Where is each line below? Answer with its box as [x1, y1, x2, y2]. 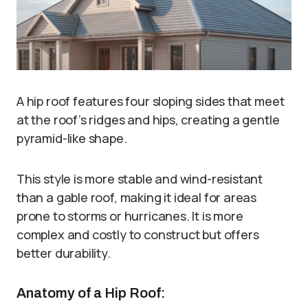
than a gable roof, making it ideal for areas [16, 188, 257, 206]
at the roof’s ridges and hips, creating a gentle [16, 111, 280, 128]
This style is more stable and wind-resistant [16, 170, 263, 187]
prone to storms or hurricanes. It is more [16, 207, 243, 224]
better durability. [16, 244, 111, 261]
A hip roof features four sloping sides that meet [16, 92, 285, 109]
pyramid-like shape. [16, 129, 127, 146]
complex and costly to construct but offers [16, 225, 259, 243]
